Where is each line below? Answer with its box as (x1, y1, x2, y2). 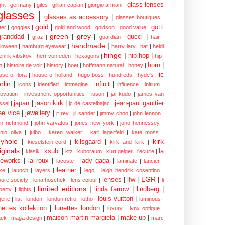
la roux (28, 157, 49, 165)
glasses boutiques (116, 14, 160, 21)
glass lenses (127, 1, 164, 9)
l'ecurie (137, 148, 154, 155)
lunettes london (54, 205, 100, 212)
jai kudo (111, 91, 131, 97)
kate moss (131, 129, 159, 136)
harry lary (111, 43, 136, 50)
